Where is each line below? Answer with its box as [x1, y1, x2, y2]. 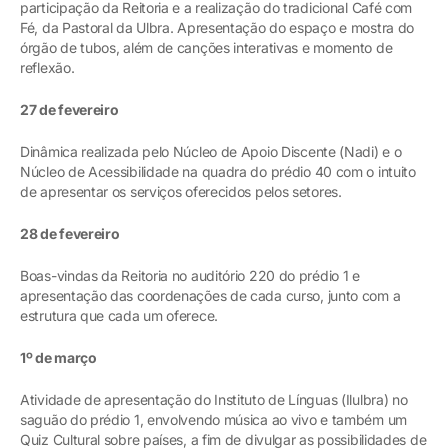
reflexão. [20, 58, 75, 76]
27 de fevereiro [20, 100, 119, 118]
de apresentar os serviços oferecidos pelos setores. [20, 182, 342, 200]
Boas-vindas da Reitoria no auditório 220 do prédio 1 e [20, 266, 360, 284]
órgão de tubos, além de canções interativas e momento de [20, 38, 393, 56]
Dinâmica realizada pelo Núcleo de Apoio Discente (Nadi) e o [20, 142, 402, 160]
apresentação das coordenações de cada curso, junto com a [20, 286, 401, 304]
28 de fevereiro [20, 224, 120, 242]
